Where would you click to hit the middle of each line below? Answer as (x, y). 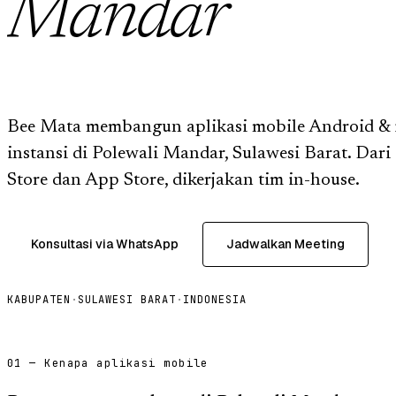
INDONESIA (215, 299)
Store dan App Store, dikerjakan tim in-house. (183, 180)
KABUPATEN (39, 299)
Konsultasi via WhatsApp (105, 244)
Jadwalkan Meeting (286, 244)
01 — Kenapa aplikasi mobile (108, 363)
